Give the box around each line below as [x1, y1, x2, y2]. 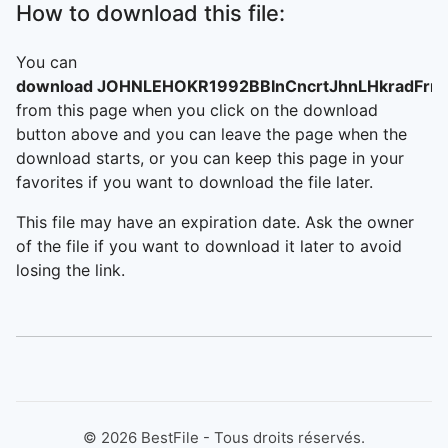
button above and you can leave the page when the [16, 124, 407, 144]
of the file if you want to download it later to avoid [16, 236, 402, 256]
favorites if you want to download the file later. [16, 172, 373, 192]
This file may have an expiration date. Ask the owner [16, 212, 414, 232]
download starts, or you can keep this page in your [16, 148, 404, 168]
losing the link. [16, 260, 125, 280]
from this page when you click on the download [16, 100, 378, 120]
